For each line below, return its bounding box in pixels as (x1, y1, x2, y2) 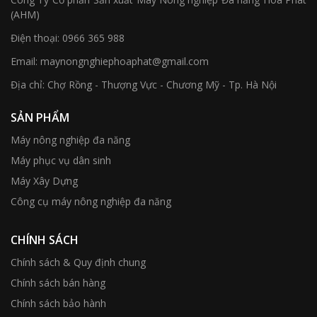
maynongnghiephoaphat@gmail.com (40, 54, 209, 68)
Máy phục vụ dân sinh (11, 154, 111, 167)
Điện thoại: (11, 31, 59, 45)
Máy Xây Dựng (11, 174, 78, 188)
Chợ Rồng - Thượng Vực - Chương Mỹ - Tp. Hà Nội (45, 78, 277, 91)
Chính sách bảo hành (11, 296, 106, 310)
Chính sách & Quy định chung (11, 255, 146, 269)
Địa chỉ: (11, 78, 45, 91)
